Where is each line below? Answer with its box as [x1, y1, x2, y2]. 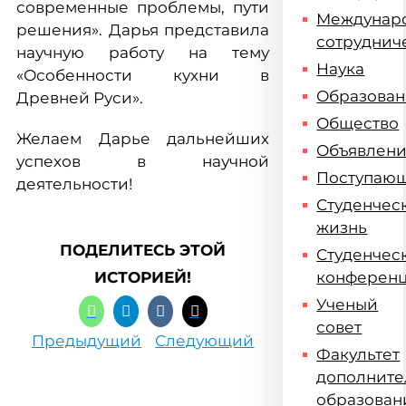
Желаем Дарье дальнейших [16, 130, 270, 148]
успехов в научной [16, 152, 270, 170]
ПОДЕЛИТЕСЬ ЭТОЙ [60, 241, 227, 259]
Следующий [155, 332, 255, 350]
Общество [316, 114, 400, 132]
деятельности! [16, 175, 132, 193]
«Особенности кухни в [16, 66, 270, 84]
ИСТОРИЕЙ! [94, 268, 192, 286]
